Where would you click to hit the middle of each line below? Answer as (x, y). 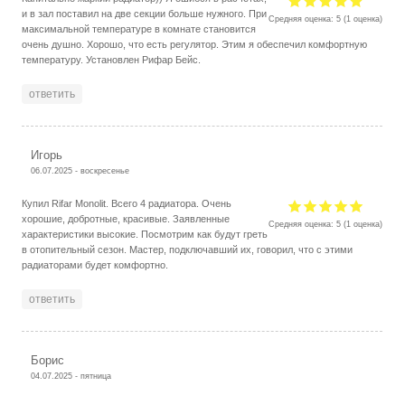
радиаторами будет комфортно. (95, 264)
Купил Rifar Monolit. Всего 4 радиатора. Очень (127, 203)
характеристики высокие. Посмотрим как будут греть (145, 234)
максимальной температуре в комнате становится (139, 28)
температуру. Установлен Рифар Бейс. (112, 59)
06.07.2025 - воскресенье (80, 170)
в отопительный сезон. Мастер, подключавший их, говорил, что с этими (188, 249)
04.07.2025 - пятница (71, 375)
